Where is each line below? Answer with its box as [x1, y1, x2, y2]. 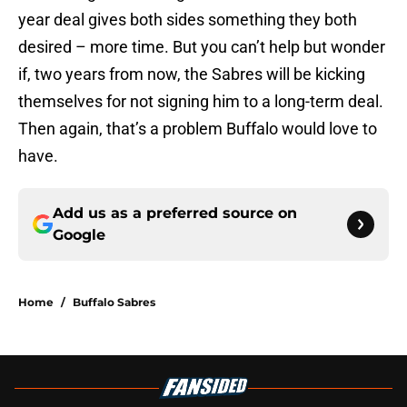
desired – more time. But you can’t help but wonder [18, 37, 385, 57]
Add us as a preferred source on [53, 204, 297, 223]
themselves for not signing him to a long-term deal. [18, 92, 383, 112]
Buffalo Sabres [73, 295, 155, 310]
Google [53, 226, 105, 244]
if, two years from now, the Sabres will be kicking [18, 65, 365, 84]
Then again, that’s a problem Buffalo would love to [18, 119, 377, 139]
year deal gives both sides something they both [18, 10, 357, 30]
